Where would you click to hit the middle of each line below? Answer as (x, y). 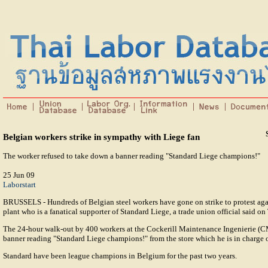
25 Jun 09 (19, 175)
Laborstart (19, 185)
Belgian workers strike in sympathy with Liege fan (101, 137)
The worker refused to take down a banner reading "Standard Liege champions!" (132, 156)
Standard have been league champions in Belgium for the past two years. (120, 256)
